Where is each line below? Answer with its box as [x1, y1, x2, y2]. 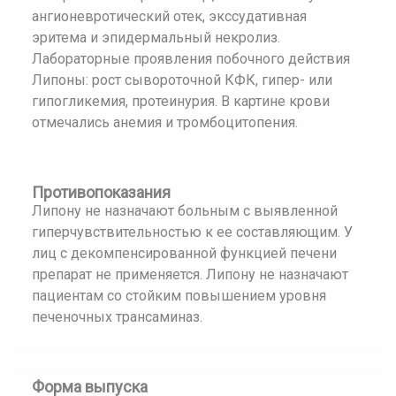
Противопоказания [32, 183, 171, 202]
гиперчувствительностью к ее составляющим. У [32, 224, 353, 240]
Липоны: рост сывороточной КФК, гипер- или [32, 72, 332, 88]
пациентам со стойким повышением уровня [32, 287, 326, 304]
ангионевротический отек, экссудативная [32, 8, 307, 25]
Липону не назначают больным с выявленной [32, 202, 338, 219]
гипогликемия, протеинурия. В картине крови [32, 93, 330, 110]
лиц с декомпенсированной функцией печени [32, 245, 337, 262]
